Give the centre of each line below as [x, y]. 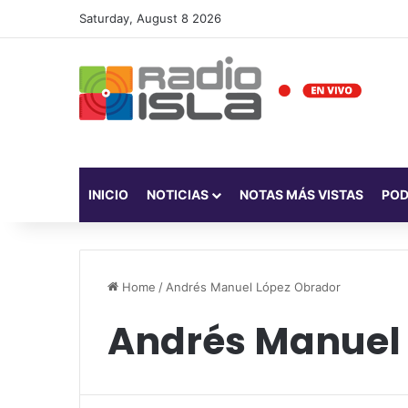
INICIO [108, 194]
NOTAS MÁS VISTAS [301, 194]
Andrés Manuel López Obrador [253, 286]
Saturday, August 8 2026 [150, 18]
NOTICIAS [178, 194]
